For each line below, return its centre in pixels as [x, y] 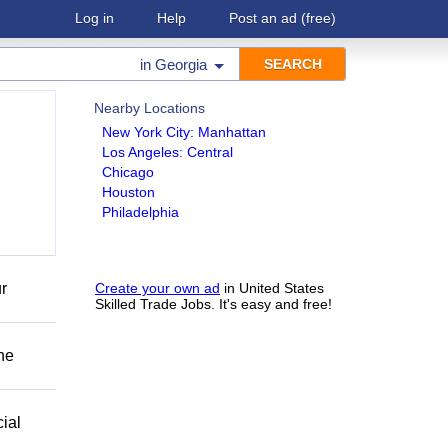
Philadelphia [140, 212]
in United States [272, 288]
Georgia [181, 64]
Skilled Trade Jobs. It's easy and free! [213, 304]
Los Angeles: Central [167, 152]
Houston [128, 192]
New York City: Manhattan [184, 132]
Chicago [128, 172]
